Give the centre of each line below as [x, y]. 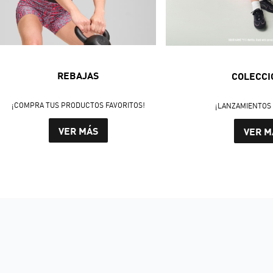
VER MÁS [78, 130]
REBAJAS [78, 76]
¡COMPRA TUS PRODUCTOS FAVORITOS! [78, 105]
